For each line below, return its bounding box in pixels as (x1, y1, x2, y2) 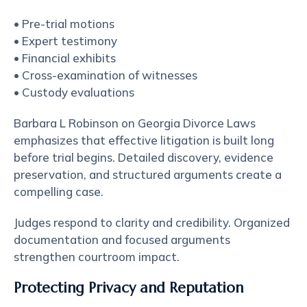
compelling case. (14, 184, 103, 199)
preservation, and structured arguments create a (14, 167, 282, 182)
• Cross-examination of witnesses (14, 68, 197, 82)
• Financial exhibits (14, 51, 116, 65)
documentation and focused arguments (14, 232, 230, 247)
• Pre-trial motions (14, 16, 114, 31)
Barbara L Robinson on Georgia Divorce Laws (14, 116, 256, 130)
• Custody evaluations (14, 85, 134, 99)
